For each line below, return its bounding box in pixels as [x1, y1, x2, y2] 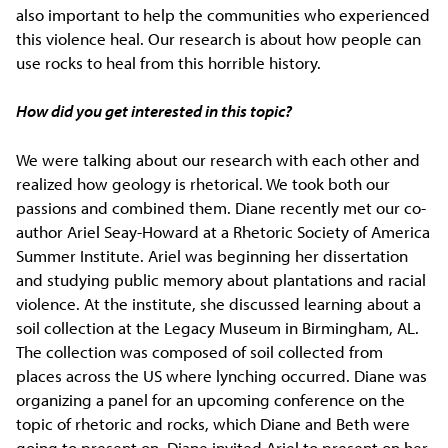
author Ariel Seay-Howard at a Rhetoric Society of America [16, 220, 431, 242]
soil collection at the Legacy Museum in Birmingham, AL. [16, 316, 420, 338]
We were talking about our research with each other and [16, 148, 421, 170]
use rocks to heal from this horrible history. [16, 52, 322, 73]
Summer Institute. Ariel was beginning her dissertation [16, 244, 409, 266]
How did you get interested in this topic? [16, 100, 293, 122]
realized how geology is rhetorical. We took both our [16, 172, 391, 194]
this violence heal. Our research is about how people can [16, 28, 422, 49]
